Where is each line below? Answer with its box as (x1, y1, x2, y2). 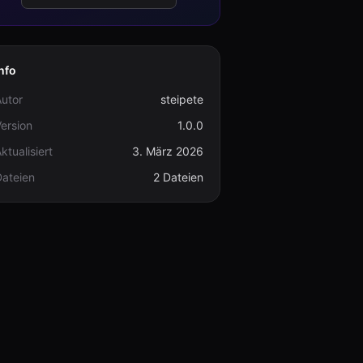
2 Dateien (153, 170, 203, 184)
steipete (160, 92, 203, 106)
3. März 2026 (132, 144, 203, 158)
